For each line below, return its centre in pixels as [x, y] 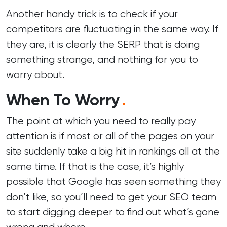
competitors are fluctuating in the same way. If [112, 29]
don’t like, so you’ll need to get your [88, 197]
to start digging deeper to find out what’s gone [113, 212]
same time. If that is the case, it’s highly [95, 166]
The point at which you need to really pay [101, 121]
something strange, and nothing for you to [102, 60]
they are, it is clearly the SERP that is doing [103, 44]
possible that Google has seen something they [113, 182]
